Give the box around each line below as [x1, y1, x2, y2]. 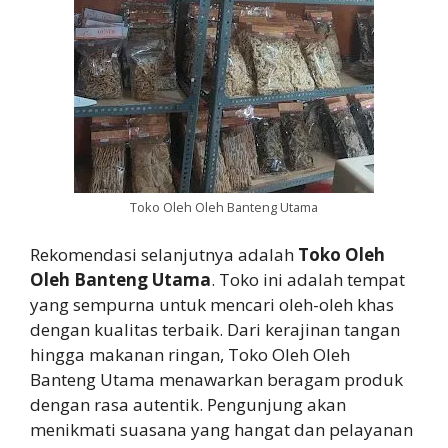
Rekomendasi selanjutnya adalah [30, 243, 298, 267]
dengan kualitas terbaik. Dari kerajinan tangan [30, 318, 400, 342]
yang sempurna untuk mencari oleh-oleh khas [30, 293, 394, 317]
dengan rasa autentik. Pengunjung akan [30, 393, 346, 417]
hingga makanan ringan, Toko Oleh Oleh [30, 343, 350, 367]
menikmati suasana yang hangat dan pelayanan [30, 418, 413, 442]
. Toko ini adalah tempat [211, 268, 405, 292]
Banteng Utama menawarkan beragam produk [30, 368, 403, 392]
